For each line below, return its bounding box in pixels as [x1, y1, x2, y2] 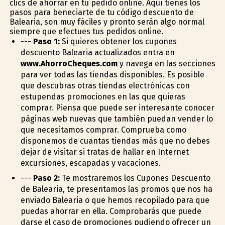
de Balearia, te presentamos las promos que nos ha [20, 184, 212, 194]
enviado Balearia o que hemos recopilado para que [20, 195, 209, 205]
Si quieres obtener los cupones [59, 36, 177, 46]
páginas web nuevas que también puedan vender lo [20, 114, 213, 124]
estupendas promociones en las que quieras [20, 91, 185, 101]
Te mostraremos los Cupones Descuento [59, 173, 210, 183]
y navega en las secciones [117, 58, 215, 68]
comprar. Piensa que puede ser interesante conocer [20, 102, 214, 113]
